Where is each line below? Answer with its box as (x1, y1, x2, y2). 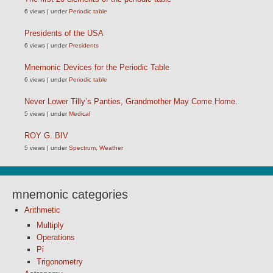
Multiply (37, 221, 64, 230)
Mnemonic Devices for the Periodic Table (24, 63, 169, 72)
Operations (37, 233, 75, 242)
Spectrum (69, 144, 96, 151)
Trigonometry (37, 257, 83, 266)
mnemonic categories (12, 188, 128, 201)
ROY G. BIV (24, 131, 68, 140)
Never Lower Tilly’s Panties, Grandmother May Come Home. (24, 97, 238, 106)
